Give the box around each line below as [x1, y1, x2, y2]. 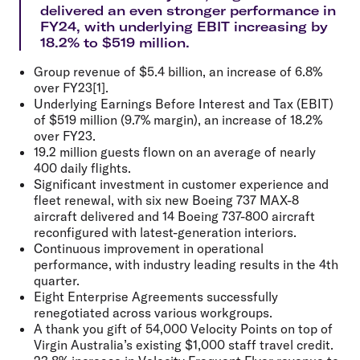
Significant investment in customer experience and [34, 175, 329, 192]
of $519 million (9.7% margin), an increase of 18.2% [34, 111, 322, 128]
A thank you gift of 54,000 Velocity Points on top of [34, 320, 333, 337]
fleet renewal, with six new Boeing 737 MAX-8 [34, 191, 299, 208]
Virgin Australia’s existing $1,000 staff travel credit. [34, 336, 333, 353]
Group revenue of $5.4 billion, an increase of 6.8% [34, 63, 322, 80]
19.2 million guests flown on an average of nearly [34, 143, 316, 160]
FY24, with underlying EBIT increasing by [40, 18, 328, 35]
